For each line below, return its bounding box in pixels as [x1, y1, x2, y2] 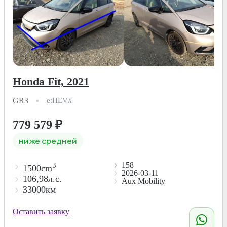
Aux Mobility [121, 176, 165, 185]
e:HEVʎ [47, 96, 72, 105]
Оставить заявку [13, 207, 69, 216]
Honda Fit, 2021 [13, 74, 89, 88]
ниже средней [19, 135, 77, 146]
